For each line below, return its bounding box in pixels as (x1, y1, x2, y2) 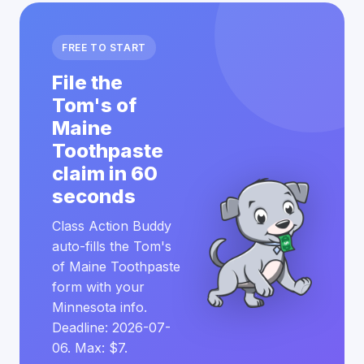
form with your (52, 279, 145, 295)
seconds (52, 184, 136, 208)
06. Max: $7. (52, 340, 128, 356)
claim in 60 (52, 162, 158, 185)
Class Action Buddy (52, 218, 171, 234)
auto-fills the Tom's (52, 238, 171, 254)
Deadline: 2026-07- (52, 319, 171, 336)
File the (52, 71, 123, 94)
